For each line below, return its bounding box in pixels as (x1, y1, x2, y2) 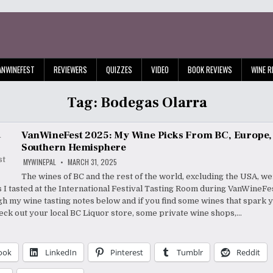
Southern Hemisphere (21, 141, 126, 154)
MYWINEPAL (23, 157, 56, 167)
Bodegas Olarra (101, 93, 208, 112)
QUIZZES (106, 63, 132, 76)
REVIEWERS (54, 63, 87, 76)
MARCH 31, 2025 (65, 157, 117, 167)
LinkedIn (44, 247, 77, 258)
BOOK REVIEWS (188, 63, 232, 76)
